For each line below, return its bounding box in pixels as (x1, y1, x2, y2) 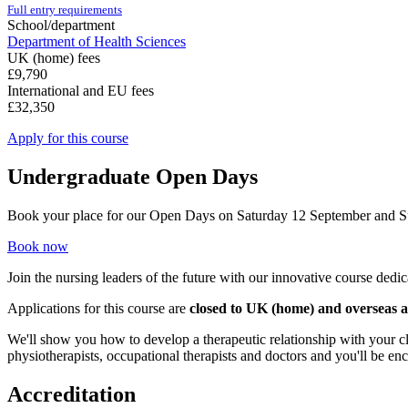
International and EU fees (7, 82, 154, 98)
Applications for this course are (7, 300, 189, 316)
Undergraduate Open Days (7, 164, 258, 189)
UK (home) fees (7, 49, 100, 66)
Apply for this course (7, 129, 128, 146)
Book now (7, 238, 68, 254)
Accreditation (7, 382, 136, 406)
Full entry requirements (7, 2, 122, 16)
